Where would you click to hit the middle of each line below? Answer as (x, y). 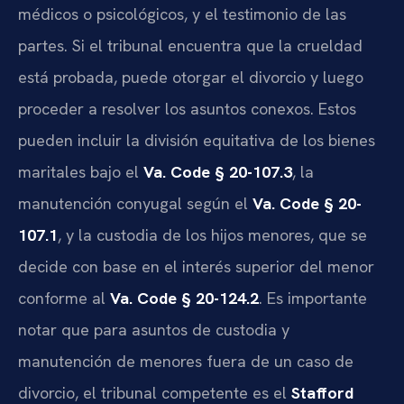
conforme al (64, 298)
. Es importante (313, 298)
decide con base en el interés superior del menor (196, 266)
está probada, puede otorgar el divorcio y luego (191, 77)
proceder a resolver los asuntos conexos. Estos (187, 108)
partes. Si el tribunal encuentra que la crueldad (190, 45)
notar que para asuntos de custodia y (154, 329)
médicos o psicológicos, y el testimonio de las (182, 14)
